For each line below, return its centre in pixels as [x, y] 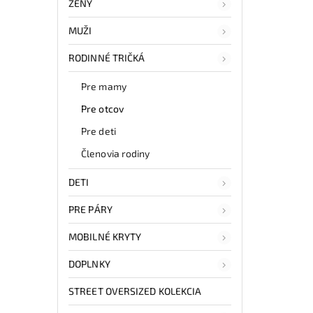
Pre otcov [102, 108]
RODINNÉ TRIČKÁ [107, 57]
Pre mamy [104, 86]
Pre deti [99, 131]
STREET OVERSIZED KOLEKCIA [135, 291]
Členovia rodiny [116, 153]
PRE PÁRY [90, 209]
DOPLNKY [89, 263]
